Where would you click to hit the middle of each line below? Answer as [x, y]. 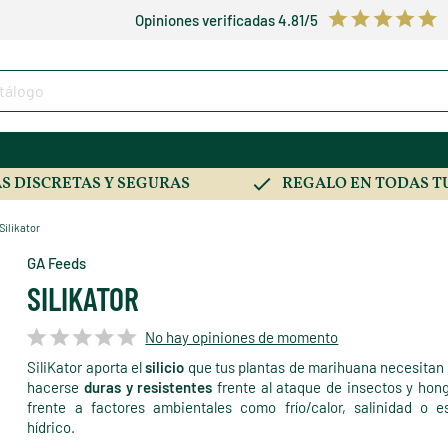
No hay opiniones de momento [242, 336]
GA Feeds [57, 263]
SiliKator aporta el [86, 367]
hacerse [55, 387]
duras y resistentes [148, 387]
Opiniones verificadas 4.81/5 [226, 20]
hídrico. [51, 427]
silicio [165, 367]
